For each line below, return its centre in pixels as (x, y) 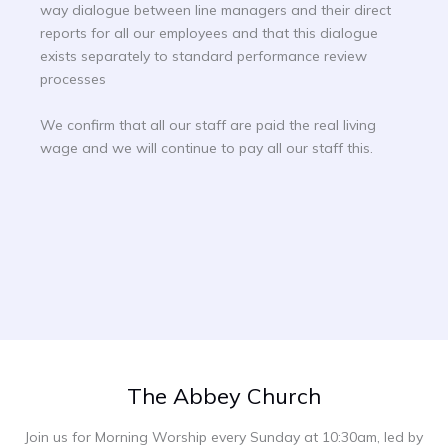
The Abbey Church (224, 396)
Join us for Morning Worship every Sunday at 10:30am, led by (224, 436)
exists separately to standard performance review (203, 56)
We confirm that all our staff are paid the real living (208, 124)
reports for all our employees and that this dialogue (209, 33)
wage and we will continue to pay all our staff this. (206, 147)
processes (73, 79)
